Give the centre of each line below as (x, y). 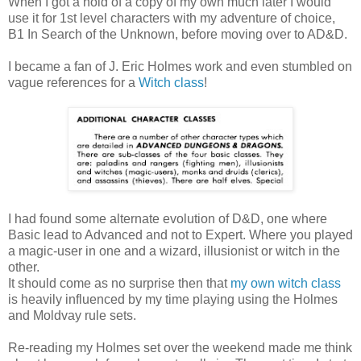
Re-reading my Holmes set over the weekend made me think (180, 347)
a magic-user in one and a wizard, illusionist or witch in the (174, 251)
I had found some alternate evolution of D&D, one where (168, 218)
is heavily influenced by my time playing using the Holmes (173, 299)
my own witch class (286, 283)
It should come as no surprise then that (119, 283)
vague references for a (73, 82)
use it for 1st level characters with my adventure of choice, (172, 18)
